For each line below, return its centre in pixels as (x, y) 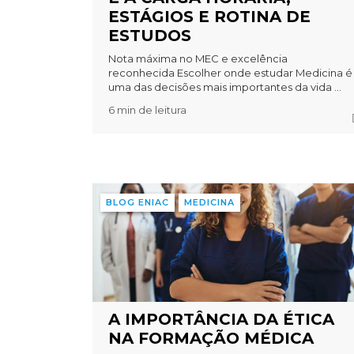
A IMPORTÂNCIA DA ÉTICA (222, 320)
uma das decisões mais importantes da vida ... (225, 87)
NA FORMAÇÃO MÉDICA (211, 339)
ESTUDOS (150, 36)
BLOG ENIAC (138, 203)
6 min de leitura (148, 110)
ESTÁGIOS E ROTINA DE (210, 17)
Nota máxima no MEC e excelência (198, 59)
